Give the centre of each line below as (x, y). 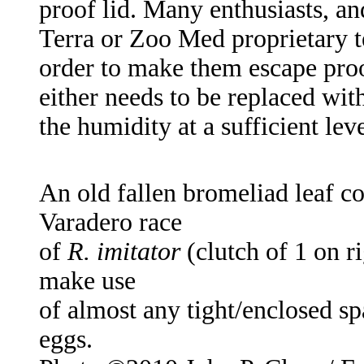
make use (87, 281)
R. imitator (124, 252)
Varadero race (110, 223)
